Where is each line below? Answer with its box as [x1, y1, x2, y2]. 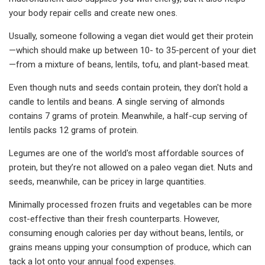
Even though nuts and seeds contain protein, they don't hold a [9, 82, 248, 93]
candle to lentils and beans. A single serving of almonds [9, 96, 225, 107]
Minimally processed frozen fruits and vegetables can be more [9, 199, 252, 210]
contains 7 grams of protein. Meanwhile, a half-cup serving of [9, 110, 248, 121]
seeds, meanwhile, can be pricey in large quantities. [9, 176, 206, 187]
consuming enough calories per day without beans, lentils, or [9, 227, 244, 238]
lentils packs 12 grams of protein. [9, 124, 138, 135]
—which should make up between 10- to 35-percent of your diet [9, 44, 256, 56]
